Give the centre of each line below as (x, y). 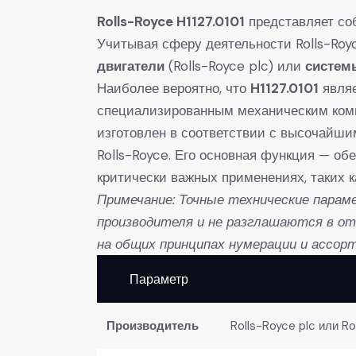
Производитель (153, 325)
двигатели (131, 66)
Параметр (159, 279)
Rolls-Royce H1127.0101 (171, 21)
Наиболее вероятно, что (174, 88)
